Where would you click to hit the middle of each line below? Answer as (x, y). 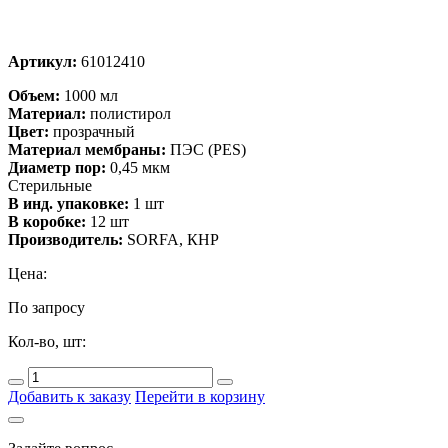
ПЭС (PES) (206, 149)
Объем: (34, 95)
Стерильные (50, 185)
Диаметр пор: (57, 167)
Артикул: (42, 61)
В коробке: (47, 221)
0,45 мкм (138, 167)
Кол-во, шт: (47, 341)
